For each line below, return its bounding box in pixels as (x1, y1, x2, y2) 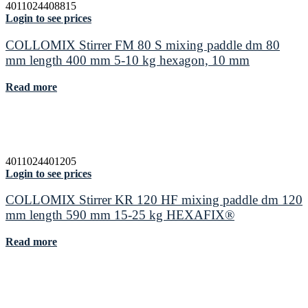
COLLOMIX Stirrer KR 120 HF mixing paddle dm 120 (5, 192, 302, 208)
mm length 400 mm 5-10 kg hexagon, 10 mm (5, 52, 250, 67)
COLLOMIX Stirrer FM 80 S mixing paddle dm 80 (5, 37, 280, 52)
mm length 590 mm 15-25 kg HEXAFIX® (5, 208, 234, 223)
